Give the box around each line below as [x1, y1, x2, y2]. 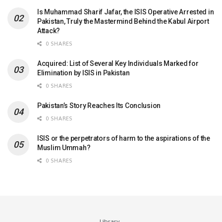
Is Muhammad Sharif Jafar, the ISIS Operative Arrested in [37, 8, 214, 16]
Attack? [37, 27, 60, 35]
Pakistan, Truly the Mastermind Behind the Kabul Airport [37, 17, 209, 26]
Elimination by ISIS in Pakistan [37, 69, 130, 77]
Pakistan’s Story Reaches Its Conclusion [37, 102, 161, 110]
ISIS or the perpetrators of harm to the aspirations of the [37, 134, 210, 143]
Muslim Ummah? [37, 144, 91, 152]
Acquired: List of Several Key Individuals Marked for [37, 59, 199, 68]
